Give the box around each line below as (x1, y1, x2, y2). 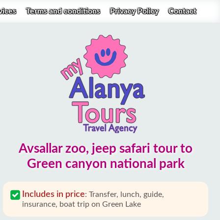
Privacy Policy (110, 7, 161, 15)
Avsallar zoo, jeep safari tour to (19, 142, 192, 155)
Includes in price (22, 190, 85, 199)
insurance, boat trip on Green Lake (22, 200, 141, 208)
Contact (168, 7, 196, 15)
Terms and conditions (26, 7, 102, 15)
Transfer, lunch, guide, (89, 191, 164, 198)
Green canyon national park (27, 158, 185, 170)
